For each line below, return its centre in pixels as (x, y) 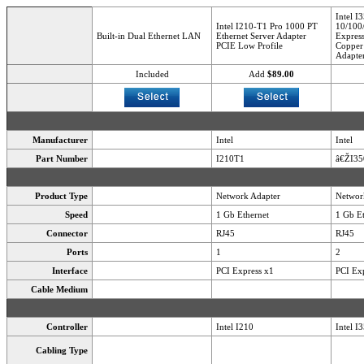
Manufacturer (60, 140)
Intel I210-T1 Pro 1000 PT (267, 26)
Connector (67, 233)
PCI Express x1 (245, 271)
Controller (67, 327)
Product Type (61, 196)
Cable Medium (59, 289)
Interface (70, 271)
